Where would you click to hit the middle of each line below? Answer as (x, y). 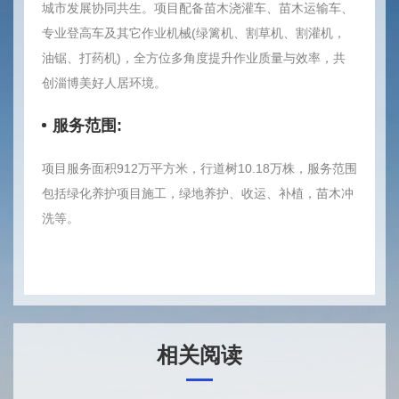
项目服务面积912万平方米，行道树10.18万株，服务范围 (199, 168)
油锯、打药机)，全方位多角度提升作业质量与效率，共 (194, 58)
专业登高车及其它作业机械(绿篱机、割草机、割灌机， (194, 33)
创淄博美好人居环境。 (104, 83)
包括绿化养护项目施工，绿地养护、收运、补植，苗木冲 (198, 193)
